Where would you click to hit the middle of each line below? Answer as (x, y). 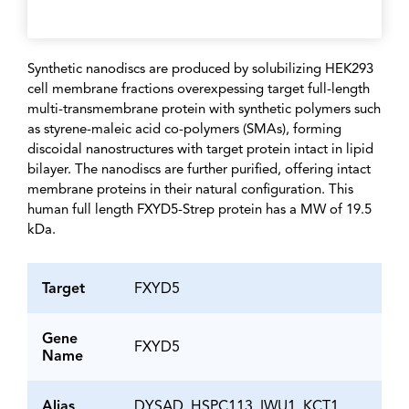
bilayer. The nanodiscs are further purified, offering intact (199, 170)
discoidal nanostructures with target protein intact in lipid (200, 150)
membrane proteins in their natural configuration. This (190, 190)
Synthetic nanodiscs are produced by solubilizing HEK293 (200, 69)
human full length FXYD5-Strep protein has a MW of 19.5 (199, 210)
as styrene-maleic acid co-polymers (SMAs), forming (184, 130)
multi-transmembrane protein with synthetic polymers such (204, 110)
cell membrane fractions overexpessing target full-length (199, 89)
